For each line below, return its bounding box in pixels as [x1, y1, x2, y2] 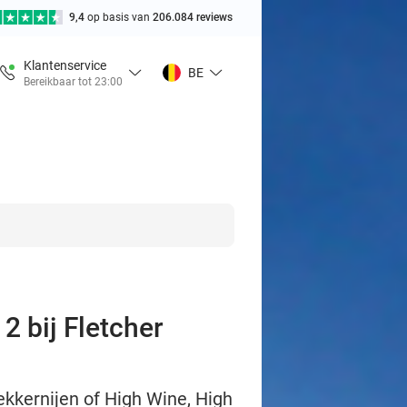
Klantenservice [24, 57, 106, 73]
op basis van [87, 11, 153, 24]
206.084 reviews [153, 11, 233, 24]
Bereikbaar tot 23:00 [24, 74, 123, 88]
